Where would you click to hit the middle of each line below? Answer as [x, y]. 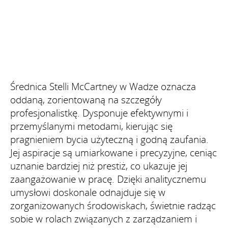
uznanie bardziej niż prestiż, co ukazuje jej [99, 166]
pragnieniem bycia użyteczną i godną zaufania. [109, 139]
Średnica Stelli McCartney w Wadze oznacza [103, 86]
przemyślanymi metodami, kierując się [91, 126]
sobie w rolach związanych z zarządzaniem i [104, 219]
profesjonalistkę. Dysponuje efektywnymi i [99, 113]
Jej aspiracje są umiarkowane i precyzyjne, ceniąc [113, 152]
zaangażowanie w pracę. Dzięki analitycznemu [108, 179]
